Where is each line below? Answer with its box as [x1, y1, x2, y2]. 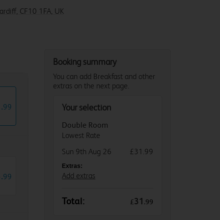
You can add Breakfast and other [53, 72, 156, 81]
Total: [62, 196, 85, 207]
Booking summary [53, 56, 117, 67]
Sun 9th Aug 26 [62, 147, 112, 156]
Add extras [62, 171, 96, 180]
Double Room [62, 120, 109, 130]
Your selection [62, 102, 111, 112]
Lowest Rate [62, 131, 101, 140]
